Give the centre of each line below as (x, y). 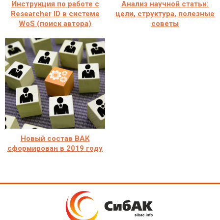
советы (165, 23)
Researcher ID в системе (55, 14)
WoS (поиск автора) (55, 23)
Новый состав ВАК (55, 138)
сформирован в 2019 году (55, 148)
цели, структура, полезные (165, 14)
